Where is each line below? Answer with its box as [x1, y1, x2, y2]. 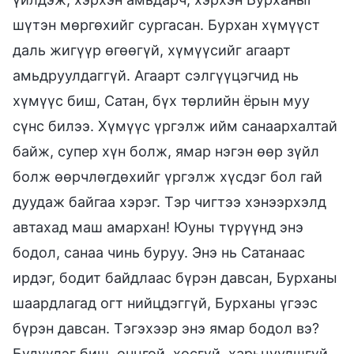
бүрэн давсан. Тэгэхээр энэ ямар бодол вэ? [13, 319, 319, 337]
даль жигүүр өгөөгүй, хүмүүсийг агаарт [13, 41, 291, 58]
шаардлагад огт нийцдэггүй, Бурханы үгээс [13, 294, 318, 311]
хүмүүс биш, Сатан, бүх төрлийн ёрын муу [13, 92, 310, 109]
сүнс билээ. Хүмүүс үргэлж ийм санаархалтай [13, 117, 337, 134]
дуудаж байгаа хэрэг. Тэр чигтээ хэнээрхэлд [13, 193, 326, 210]
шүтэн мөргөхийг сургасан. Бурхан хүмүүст [13, 16, 320, 33]
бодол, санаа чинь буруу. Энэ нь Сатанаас [13, 243, 305, 261]
